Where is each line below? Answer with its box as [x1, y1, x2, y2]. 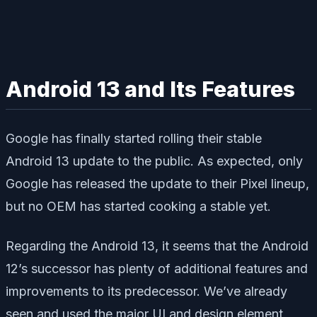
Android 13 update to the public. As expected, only [6, 154, 303, 169]
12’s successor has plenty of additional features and [6, 261, 308, 277]
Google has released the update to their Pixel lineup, [6, 176, 309, 192]
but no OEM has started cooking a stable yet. [6, 199, 271, 214]
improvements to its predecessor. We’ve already [6, 284, 287, 299]
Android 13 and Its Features [6, 76, 295, 102]
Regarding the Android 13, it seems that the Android [6, 238, 309, 254]
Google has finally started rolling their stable [6, 131, 262, 146]
